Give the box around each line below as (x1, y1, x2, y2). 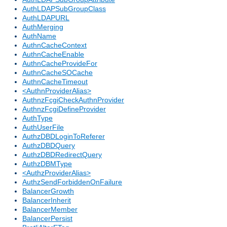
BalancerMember (22, 205, 78, 214)
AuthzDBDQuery (22, 141, 75, 150)
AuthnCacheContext (22, 41, 87, 50)
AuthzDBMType (22, 160, 72, 168)
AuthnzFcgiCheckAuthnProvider (22, 96, 124, 104)
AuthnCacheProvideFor (22, 59, 97, 68)
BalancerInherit (22, 196, 71, 205)
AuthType (22, 114, 53, 123)
